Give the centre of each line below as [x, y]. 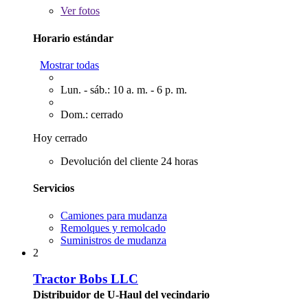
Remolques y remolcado [113, 228]
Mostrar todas [69, 65]
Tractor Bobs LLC [86, 279]
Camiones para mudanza [114, 215]
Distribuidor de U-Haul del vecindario [121, 295]
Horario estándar [73, 38]
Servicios [54, 188]
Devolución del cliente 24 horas [129, 161]
